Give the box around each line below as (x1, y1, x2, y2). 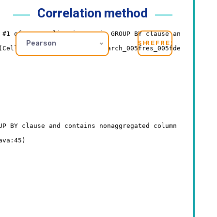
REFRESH (145, 39, 182, 47)
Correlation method (37, 4, 148, 23)
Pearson (26, 39, 56, 47)
